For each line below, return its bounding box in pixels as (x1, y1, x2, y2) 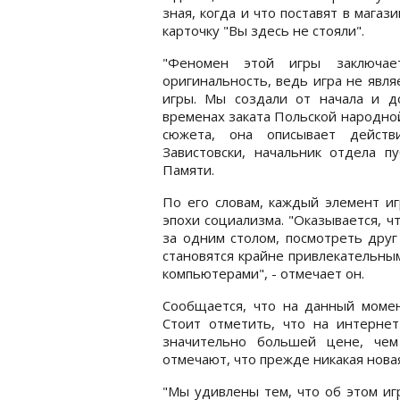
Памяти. (162, 160, 214, 179)
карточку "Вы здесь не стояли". (162, 21, 364, 39)
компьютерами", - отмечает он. (162, 263, 364, 282)
